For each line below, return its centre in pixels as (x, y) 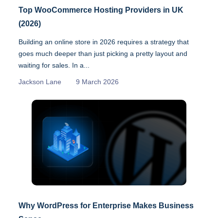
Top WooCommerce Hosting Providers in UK (101, 10)
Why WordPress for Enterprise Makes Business (106, 206)
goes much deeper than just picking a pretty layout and (103, 53)
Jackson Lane (40, 82)
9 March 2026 (97, 82)
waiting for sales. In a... (54, 65)
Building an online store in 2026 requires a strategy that (104, 42)
